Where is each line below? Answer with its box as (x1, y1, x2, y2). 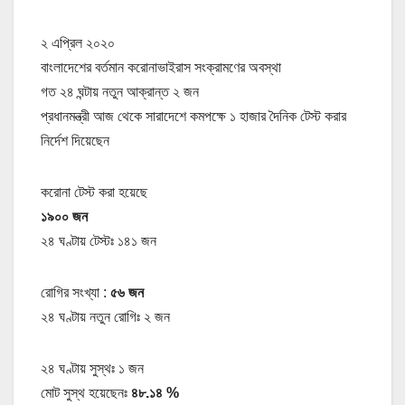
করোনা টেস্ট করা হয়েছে (41, 184, 147, 200)
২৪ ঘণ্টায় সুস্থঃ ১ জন (41, 360, 144, 376)
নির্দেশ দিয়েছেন (41, 132, 109, 148)
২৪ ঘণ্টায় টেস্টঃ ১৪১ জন (41, 232, 156, 249)
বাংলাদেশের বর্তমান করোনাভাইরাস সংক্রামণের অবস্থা (41, 59, 281, 75)
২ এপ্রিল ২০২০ (41, 34, 115, 51)
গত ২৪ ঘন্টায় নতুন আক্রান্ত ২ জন (41, 83, 199, 99)
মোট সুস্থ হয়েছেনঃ (41, 384, 131, 400)
